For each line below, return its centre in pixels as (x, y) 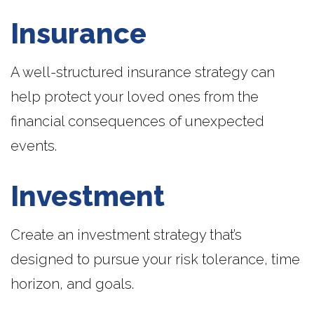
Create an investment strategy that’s (126, 235)
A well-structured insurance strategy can (143, 72)
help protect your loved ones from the (135, 97)
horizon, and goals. (72, 284)
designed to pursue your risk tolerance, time (155, 259)
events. (34, 146)
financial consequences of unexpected (137, 121)
